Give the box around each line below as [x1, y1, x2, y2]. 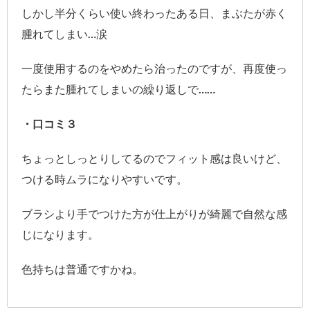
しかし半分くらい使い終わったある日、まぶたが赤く [21, 6, 287, 19]
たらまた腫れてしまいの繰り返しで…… [21, 82, 215, 95]
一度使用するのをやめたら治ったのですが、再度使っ [21, 61, 287, 75]
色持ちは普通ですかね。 [21, 262, 143, 275]
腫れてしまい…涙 [21, 26, 107, 40]
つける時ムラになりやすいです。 [21, 172, 188, 185]
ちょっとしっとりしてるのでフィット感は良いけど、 [21, 151, 287, 165]
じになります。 [21, 227, 99, 241]
